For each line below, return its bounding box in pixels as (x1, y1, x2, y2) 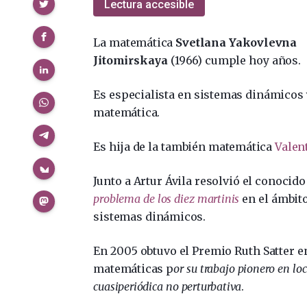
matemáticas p (93, 261, 174, 275)
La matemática (93, 35, 176, 49)
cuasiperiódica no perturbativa (93, 279, 242, 293)
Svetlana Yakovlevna (175, 35, 297, 49)
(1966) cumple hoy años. (167, 53, 301, 67)
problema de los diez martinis (93, 191, 240, 206)
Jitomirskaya (93, 53, 168, 67)
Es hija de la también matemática (93, 139, 275, 153)
